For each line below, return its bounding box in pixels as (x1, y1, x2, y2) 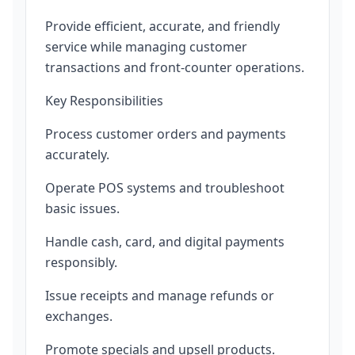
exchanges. (45, 307, 113, 325)
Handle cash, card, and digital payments (45, 233, 284, 250)
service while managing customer (45, 38, 247, 55)
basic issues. (45, 200, 120, 217)
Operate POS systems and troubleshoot (45, 179, 284, 197)
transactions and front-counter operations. (45, 59, 304, 76)
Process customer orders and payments (45, 125, 286, 143)
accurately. (45, 146, 109, 163)
